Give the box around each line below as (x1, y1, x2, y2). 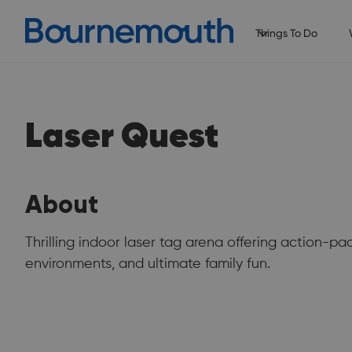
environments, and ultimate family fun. (25, 257, 270, 271)
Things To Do (255, 27, 317, 39)
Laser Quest (25, 112, 218, 157)
